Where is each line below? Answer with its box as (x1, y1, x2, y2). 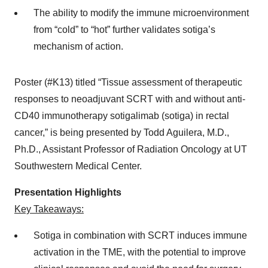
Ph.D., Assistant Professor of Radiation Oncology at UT (14, 144, 247, 154)
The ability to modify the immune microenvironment (33, 8, 249, 18)
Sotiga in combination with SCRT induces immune (33, 230, 247, 240)
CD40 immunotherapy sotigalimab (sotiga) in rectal (14, 111, 229, 121)
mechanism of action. (33, 41, 123, 51)
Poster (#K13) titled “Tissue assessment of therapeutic (14, 77, 242, 87)
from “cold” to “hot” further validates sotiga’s (33, 25, 215, 35)
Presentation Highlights (14, 187, 121, 197)
